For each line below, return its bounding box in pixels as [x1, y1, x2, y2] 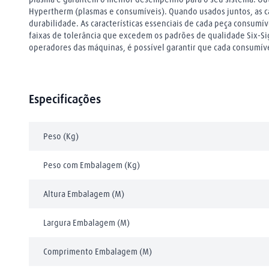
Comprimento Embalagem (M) [43, 246, 152, 257]
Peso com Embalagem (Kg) [43, 160, 140, 171]
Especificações [29, 91, 101, 106]
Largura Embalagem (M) [43, 217, 130, 228]
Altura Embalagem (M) [43, 189, 124, 199]
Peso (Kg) [43, 131, 79, 142]
